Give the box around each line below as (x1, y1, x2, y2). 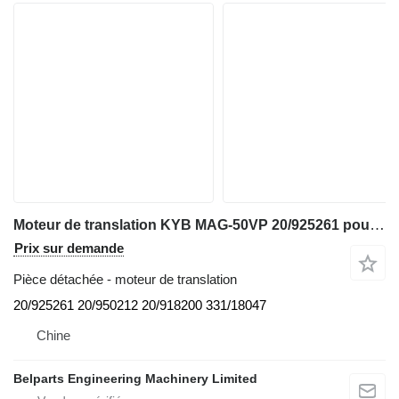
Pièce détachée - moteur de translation (13, 272, 237, 288)
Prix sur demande (14, 240, 124, 256)
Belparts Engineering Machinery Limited (13, 371, 257, 387)
